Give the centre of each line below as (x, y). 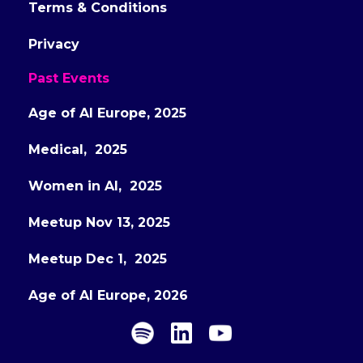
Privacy (54, 44)
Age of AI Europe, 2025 (107, 113)
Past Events (69, 78)
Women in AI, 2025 (95, 186)
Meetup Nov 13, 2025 (99, 222)
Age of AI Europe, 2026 (108, 295)
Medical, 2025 (78, 149)
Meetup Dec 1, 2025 (98, 259)
